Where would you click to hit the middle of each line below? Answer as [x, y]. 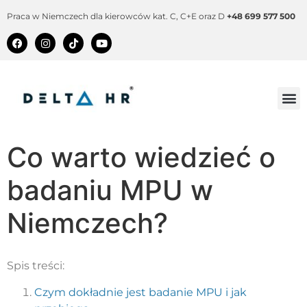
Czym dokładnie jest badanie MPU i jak [140, 292]
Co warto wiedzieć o [141, 158]
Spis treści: [36, 266]
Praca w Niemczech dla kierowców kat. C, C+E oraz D [117, 16]
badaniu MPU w [110, 191]
